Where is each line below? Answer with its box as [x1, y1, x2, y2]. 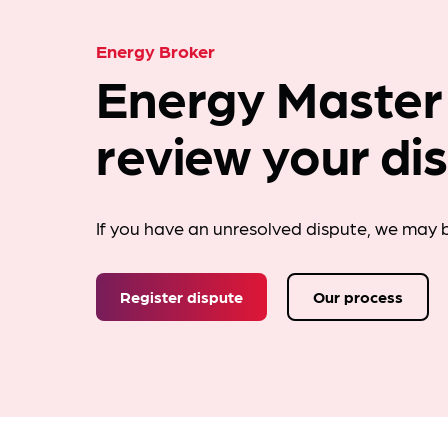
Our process [313, 286, 403, 307]
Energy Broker [96, 39, 215, 62]
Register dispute [120, 286, 243, 307]
